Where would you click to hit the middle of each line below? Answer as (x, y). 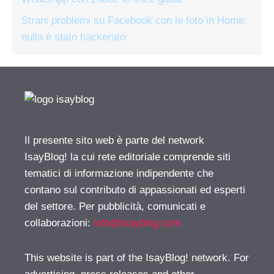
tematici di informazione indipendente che (119, 173)
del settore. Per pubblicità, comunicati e (115, 206)
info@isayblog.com (137, 223)
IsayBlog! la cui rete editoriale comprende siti (128, 157)
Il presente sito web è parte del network (114, 140)
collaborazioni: (59, 223)
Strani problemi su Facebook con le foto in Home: (134, 20)
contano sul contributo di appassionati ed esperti (135, 190)
